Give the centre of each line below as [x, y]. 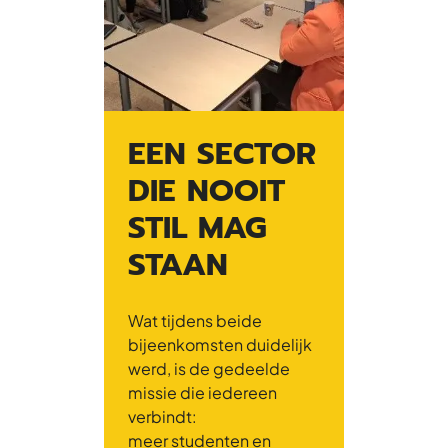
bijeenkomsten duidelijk [220, 344]
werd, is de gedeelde [209, 368]
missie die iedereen [202, 392]
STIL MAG [197, 227]
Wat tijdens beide [195, 320]
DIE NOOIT [206, 190]
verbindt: [162, 416]
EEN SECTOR [222, 153]
